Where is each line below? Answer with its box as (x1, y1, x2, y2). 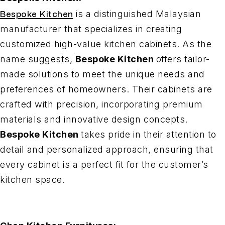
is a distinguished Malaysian (73, 9, 201, 20)
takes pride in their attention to (81, 129, 216, 140)
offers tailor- (156, 54, 210, 65)
